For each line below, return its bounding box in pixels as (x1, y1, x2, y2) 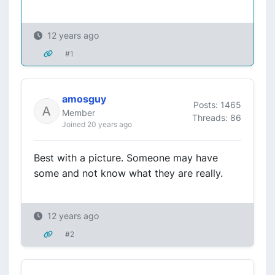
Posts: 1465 (193, 99, 241, 110)
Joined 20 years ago (62, 120, 132, 129)
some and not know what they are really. (34, 167, 223, 179)
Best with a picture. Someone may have (34, 152, 218, 164)
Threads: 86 (192, 112, 241, 123)
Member (62, 107, 95, 118)
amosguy (62, 93, 106, 105)
